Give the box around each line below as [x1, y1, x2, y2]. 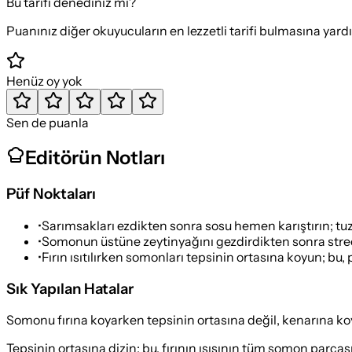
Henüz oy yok [6, 72, 82, 89]
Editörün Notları [25, 146, 165, 170]
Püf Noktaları [6, 185, 96, 203]
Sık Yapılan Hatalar [6, 279, 134, 298]
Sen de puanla [6, 114, 89, 130]
